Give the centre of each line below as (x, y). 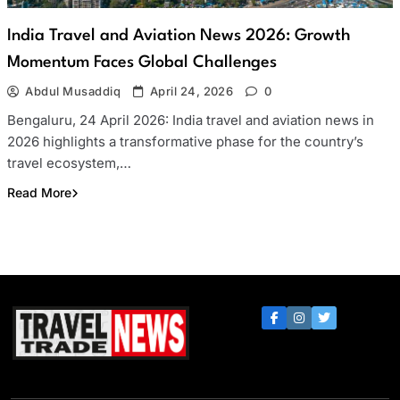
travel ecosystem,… (69, 163)
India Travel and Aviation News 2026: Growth (179, 36)
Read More (39, 193)
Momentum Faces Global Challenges (142, 63)
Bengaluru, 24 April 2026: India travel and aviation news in (191, 121)
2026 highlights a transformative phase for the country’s (185, 142)
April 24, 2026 (192, 92)
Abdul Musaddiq (73, 92)
